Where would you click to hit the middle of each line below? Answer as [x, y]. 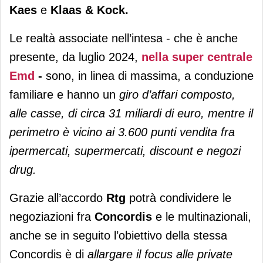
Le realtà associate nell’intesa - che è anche [124, 38]
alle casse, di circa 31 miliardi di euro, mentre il [131, 113]
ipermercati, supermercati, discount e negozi [125, 151]
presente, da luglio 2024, [75, 57]
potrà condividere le [178, 198]
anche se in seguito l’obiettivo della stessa [118, 235]
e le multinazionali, [202, 216]
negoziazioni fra [52, 216]
